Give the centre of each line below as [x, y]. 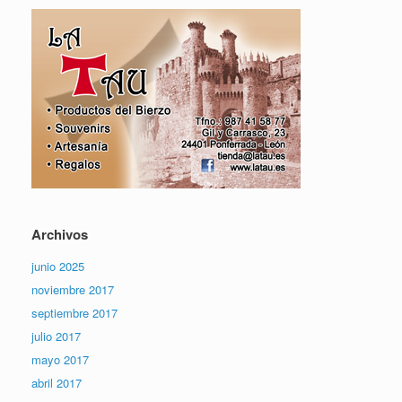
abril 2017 [57, 382]
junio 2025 [58, 266]
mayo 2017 [60, 359]
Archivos [60, 234]
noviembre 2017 [73, 289]
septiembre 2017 [74, 312]
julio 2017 [56, 336]
